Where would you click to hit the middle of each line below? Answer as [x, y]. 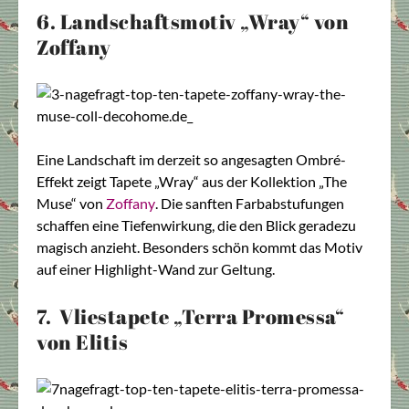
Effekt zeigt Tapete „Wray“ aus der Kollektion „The [192, 182]
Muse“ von [71, 204]
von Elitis [82, 341]
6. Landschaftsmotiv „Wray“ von [193, 22]
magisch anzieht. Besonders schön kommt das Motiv [199, 247]
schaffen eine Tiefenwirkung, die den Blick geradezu [196, 225]
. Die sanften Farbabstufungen [250, 204]
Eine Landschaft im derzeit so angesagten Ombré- [191, 160]
